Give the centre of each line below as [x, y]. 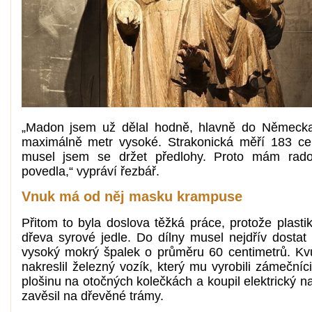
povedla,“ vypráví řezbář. [90, 172]
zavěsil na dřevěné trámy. [92, 296]
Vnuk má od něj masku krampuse [132, 197]
